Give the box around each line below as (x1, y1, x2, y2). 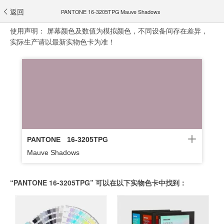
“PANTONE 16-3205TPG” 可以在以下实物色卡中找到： (10, 177, 186, 187)
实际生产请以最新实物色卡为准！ (10, 36, 115, 46)
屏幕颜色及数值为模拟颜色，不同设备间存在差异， (47, 25, 208, 35)
